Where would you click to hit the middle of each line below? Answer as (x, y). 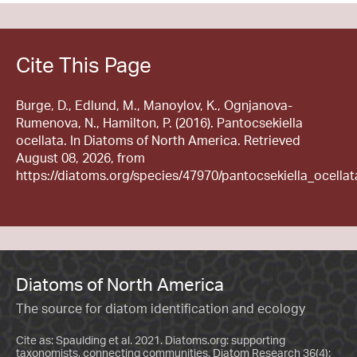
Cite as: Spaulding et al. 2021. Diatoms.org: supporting (151, 339)
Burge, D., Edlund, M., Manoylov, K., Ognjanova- (154, 106)
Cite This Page (84, 65)
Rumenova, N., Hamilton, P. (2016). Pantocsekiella (159, 123)
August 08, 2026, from (80, 158)
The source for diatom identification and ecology (161, 308)
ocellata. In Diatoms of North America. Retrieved (158, 141)
